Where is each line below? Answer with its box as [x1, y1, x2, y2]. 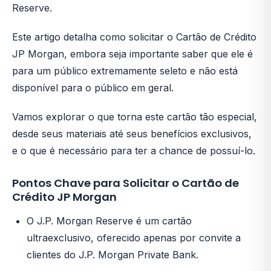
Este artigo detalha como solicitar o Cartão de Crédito [12, 31, 256, 44]
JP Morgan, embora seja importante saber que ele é [12, 48, 253, 60]
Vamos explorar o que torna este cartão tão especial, [12, 111, 257, 123]
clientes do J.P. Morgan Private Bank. [27, 249, 198, 261]
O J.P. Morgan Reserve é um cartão [27, 215, 192, 227]
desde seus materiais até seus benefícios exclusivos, [12, 128, 252, 140]
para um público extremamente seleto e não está [12, 65, 238, 77]
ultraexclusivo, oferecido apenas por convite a [27, 232, 241, 244]
